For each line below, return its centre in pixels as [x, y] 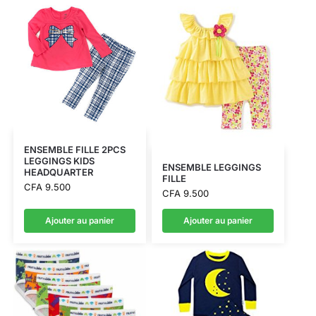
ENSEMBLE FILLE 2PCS [74, 149]
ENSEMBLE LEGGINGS [211, 167]
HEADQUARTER [58, 172]
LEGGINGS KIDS [59, 160]
